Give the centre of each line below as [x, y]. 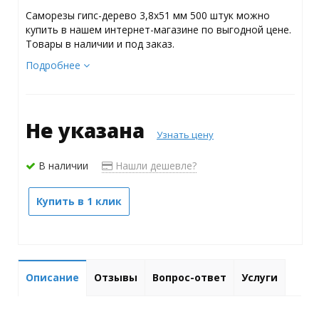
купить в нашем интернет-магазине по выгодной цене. [158, 29]
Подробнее [54, 65]
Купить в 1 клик [79, 201]
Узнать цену [185, 134]
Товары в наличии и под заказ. [100, 43]
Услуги [260, 277]
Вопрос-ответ [189, 277]
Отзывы [116, 277]
